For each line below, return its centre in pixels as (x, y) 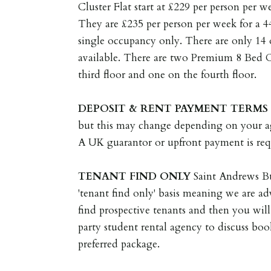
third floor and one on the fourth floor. (168, 74)
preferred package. (119, 244)
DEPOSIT (102, 108)
